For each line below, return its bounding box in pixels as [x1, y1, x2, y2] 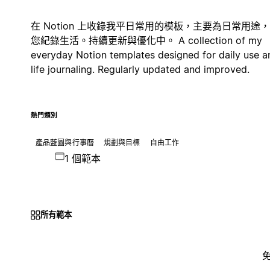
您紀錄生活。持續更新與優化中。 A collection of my [30, 34, 262, 46]
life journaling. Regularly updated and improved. [30, 63, 250, 75]
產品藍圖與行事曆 [35, 137, 94, 147]
